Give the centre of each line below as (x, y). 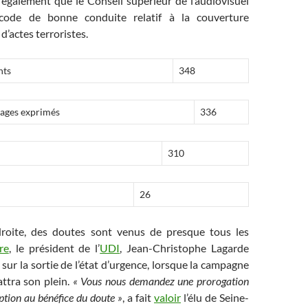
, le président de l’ (54, 248)
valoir (167, 297)
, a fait (138, 297)
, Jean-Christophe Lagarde (184, 248)
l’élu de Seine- (215, 297)
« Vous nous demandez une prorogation (161, 281)
